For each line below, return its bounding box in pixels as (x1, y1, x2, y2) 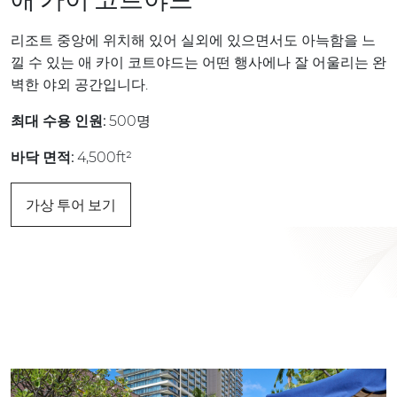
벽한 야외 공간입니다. (11, 75, 152, 93)
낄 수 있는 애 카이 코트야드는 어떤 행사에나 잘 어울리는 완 (11, 53, 386, 71)
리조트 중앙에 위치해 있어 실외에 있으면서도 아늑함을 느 (11, 31, 376, 49)
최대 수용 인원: (11, 112, 105, 129)
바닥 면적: (11, 148, 74, 166)
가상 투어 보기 (26, 197, 116, 212)
